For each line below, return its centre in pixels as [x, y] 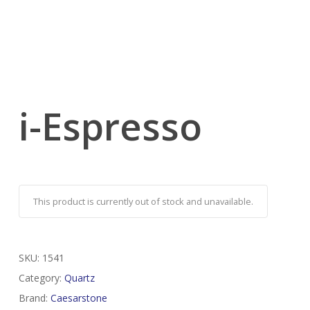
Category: [41, 278]
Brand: [34, 298]
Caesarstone [79, 298]
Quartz [79, 278]
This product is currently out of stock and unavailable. [143, 202]
